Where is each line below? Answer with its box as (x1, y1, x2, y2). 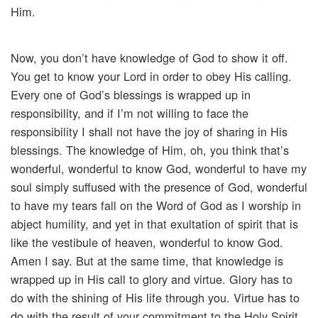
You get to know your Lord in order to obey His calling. (11, 67, 292, 85)
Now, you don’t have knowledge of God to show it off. (11, 49, 288, 67)
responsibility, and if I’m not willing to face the (11, 104, 248, 122)
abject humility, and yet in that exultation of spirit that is (11, 215, 298, 233)
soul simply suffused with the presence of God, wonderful (11, 178, 307, 196)
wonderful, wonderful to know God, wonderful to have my (11, 160, 307, 177)
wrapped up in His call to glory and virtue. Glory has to (11, 270, 292, 288)
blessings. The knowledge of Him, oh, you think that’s (11, 141, 289, 159)
